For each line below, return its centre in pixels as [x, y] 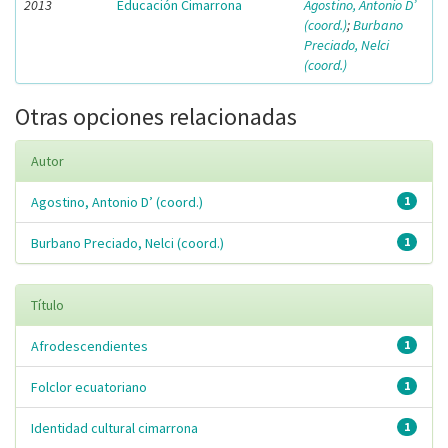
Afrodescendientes [89, 346]
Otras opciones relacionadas [156, 116]
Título [47, 305]
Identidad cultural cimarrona [114, 428]
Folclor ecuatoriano [89, 387]
